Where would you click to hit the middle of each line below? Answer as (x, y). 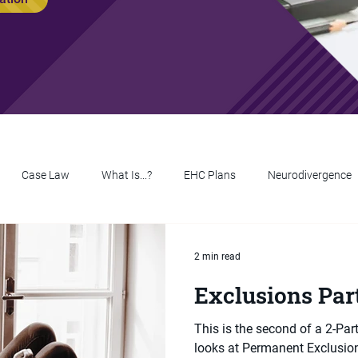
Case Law (46, 175)
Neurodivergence (310, 175)
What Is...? (127, 175)
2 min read (217, 257)
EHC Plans (210, 175)
